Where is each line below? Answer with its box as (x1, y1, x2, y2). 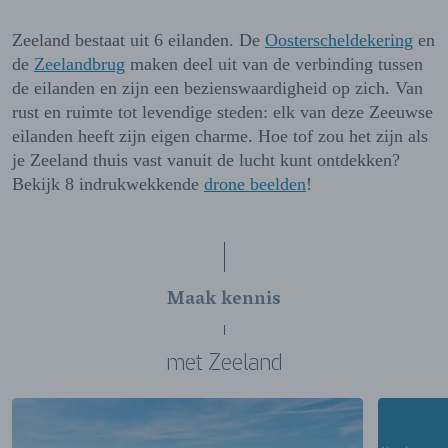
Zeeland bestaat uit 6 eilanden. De (12, 30, 265, 51)
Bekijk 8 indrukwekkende (12, 174, 204, 195)
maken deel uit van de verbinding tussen (125, 54, 423, 75)
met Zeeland (166, 348, 282, 377)
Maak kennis (167, 284, 281, 319)
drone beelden (204, 174, 306, 195)
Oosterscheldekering (265, 30, 413, 51)
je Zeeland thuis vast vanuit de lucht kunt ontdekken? (12, 150, 400, 171)
